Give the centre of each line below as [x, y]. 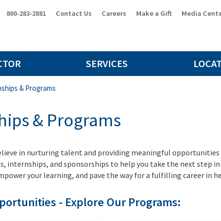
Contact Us [74, 14]
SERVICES [107, 64]
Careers [114, 14]
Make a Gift [154, 14]
